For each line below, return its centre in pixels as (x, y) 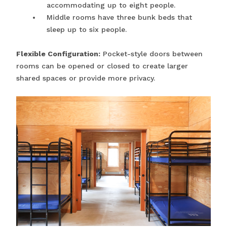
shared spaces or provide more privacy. (86, 78)
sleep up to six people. (87, 30)
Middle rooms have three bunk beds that (119, 17)
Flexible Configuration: (58, 54)
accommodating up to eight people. (111, 5)
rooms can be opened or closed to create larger (102, 66)
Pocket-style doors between (152, 54)
